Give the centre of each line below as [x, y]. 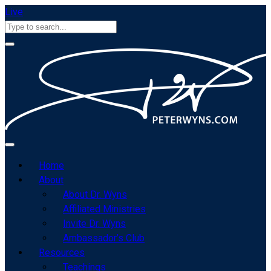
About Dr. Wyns [95, 194]
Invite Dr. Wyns [94, 224]
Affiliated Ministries [104, 209]
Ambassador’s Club [104, 238]
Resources [62, 253]
